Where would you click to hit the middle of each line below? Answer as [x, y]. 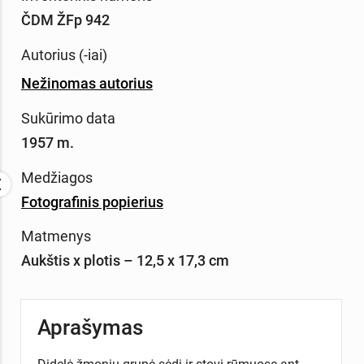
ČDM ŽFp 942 [65, 20]
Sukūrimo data [68, 118]
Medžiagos [56, 177]
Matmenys [56, 236]
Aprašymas [90, 327]
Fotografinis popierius [92, 201]
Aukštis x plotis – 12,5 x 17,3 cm [125, 261]
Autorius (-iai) [64, 55]
